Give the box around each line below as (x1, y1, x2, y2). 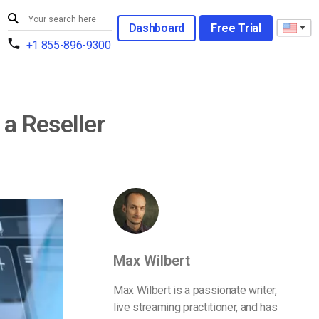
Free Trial (210, 21, 261, 35)
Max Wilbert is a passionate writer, (113, 283, 277, 297)
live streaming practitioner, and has (113, 300, 278, 314)
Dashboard (128, 21, 184, 35)
